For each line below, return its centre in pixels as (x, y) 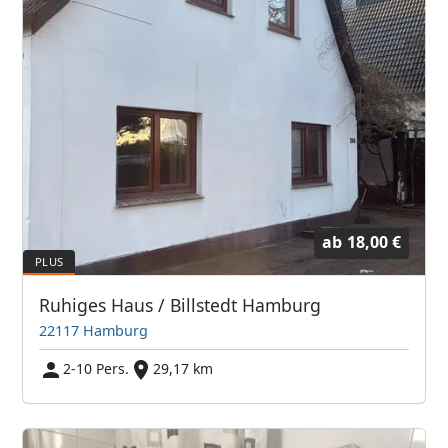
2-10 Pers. (96, 368)
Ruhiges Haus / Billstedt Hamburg (180, 305)
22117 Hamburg (94, 330)
